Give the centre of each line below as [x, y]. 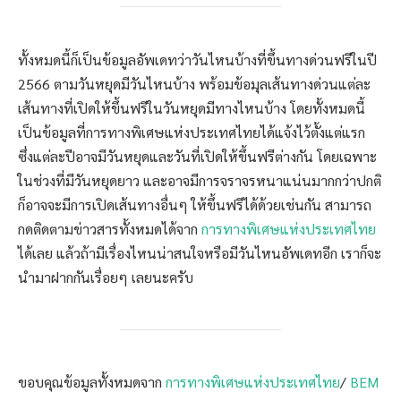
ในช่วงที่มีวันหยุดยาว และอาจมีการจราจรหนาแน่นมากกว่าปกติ [200, 180]
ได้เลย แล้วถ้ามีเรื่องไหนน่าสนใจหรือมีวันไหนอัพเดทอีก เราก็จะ [200, 253]
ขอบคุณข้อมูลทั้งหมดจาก [92, 382]
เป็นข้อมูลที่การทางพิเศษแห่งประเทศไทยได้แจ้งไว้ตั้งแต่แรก [192, 132]
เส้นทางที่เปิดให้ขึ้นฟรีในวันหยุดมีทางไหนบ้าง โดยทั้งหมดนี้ [192, 108]
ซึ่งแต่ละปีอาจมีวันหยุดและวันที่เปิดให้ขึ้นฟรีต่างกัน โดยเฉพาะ [197, 156]
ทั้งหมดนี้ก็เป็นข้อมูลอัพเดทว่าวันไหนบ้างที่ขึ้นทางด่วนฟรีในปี [197, 60]
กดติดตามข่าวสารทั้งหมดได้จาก [110, 229]
